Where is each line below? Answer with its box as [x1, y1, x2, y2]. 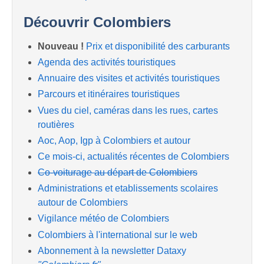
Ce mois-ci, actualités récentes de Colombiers [38, 151, 229, 161]
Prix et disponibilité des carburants [86, 41, 230, 51]
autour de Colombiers [38, 197, 128, 208]
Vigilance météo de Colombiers [38, 213, 169, 224]
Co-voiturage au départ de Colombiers [38, 167, 197, 178]
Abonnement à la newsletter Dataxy [38, 245, 186, 256]
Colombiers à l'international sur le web [38, 229, 197, 240]
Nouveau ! [38, 41, 84, 51]
